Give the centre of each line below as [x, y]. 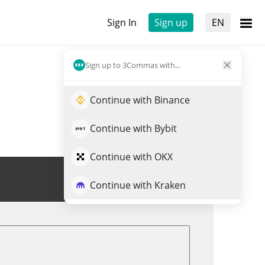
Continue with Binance [140, 100]
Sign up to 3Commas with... [133, 65]
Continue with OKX [131, 157]
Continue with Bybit [133, 128]
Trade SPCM [154, 179]
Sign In [122, 22]
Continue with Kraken [138, 185]
